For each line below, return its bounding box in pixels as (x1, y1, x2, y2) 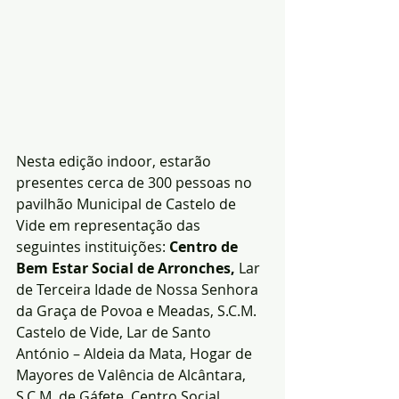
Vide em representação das (16, 215, 204, 235)
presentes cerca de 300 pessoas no (16, 172, 256, 192)
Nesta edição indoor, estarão (16, 151, 215, 171)
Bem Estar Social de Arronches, (16, 257, 235, 278)
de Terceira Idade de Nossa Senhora (16, 279, 262, 299)
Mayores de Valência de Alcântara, (16, 364, 249, 385)
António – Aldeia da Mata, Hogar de (16, 343, 256, 363)
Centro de (169, 236, 241, 256)
